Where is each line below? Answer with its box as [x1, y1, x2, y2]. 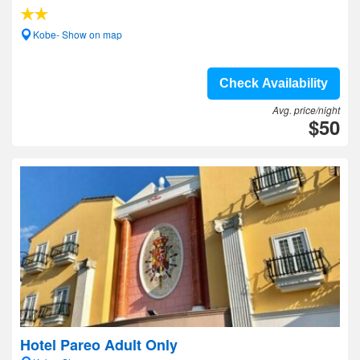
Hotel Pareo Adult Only [20, 334, 178, 355]
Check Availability [219, 76, 328, 90]
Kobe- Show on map [33, 27, 122, 41]
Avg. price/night [272, 103, 340, 117]
